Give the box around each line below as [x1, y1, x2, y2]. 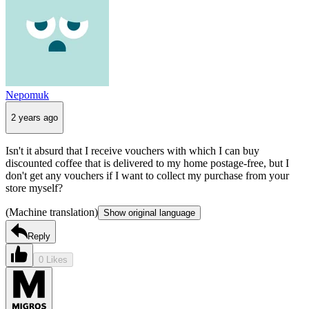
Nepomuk [6, 88, 49, 101]
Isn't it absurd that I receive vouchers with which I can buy [6, 145, 259, 157]
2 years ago [11, 112, 58, 123]
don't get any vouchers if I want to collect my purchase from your [6, 170, 289, 182]
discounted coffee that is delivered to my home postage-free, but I [6, 157, 289, 170]
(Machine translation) [6, 206, 98, 219]
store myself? [6, 182, 63, 195]
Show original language [103, 208, 195, 219]
